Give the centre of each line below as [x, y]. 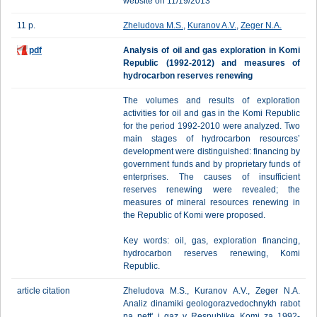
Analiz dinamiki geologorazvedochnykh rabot [212, 304]
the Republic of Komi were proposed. [194, 215]
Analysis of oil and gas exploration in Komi [212, 50]
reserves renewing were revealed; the [212, 190]
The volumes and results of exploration [212, 100]
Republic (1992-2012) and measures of [212, 63]
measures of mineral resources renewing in [212, 202]
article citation [44, 291]
